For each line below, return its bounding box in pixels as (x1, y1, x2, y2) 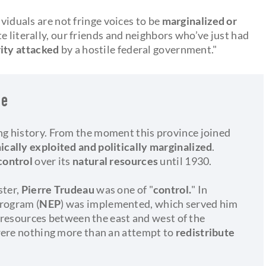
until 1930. (160, 154, 212, 167)
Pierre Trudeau (21, 182, 97, 196)
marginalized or (161, 14, 237, 27)
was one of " (96, 182, 153, 196)
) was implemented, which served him (61, 197, 238, 210)
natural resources (72, 154, 160, 167)
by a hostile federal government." (59, 42, 217, 56)
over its (34, 154, 73, 167)
